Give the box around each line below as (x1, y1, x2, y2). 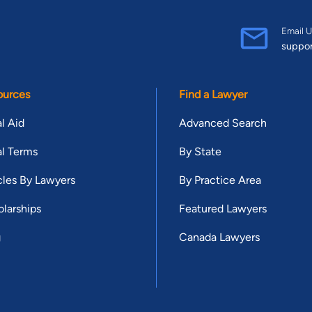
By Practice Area (179, 173, 261, 187)
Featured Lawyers (179, 201, 267, 215)
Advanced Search (179, 116, 267, 130)
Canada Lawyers (179, 230, 260, 244)
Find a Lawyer (179, 87, 247, 101)
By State (179, 144, 221, 158)
